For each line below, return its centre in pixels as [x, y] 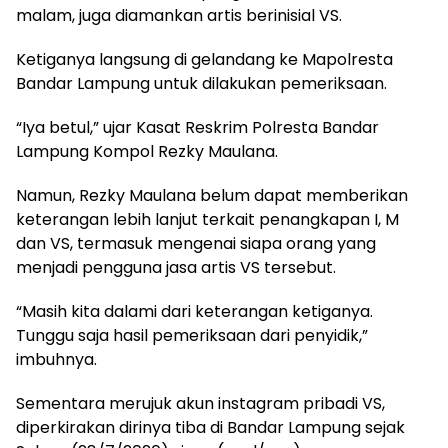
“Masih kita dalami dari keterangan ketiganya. [194, 311]
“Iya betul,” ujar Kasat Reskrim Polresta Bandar [197, 127]
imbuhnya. [56, 359]
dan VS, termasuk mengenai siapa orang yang [196, 243]
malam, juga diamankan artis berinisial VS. [179, 15]
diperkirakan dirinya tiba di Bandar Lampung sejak [210, 427]
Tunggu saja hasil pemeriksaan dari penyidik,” [192, 335]
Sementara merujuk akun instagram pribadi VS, [200, 403]
